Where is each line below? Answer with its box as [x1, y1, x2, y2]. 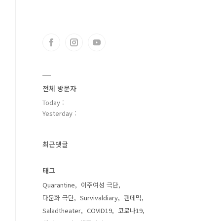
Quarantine [42, 180, 75, 189]
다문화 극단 [42, 193, 74, 202]
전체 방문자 [42, 83, 76, 93]
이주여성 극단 [81, 180, 118, 189]
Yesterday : [42, 109, 76, 118]
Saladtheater [42, 206, 81, 215]
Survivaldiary [80, 193, 118, 202]
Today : [42, 98, 64, 107]
